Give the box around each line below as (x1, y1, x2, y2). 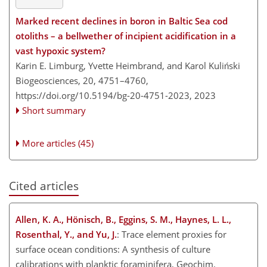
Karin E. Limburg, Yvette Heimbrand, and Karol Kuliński (15, 59, 240, 72)
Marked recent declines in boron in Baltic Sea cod (15, 14, 228, 27)
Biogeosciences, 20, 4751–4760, (15, 74, 148, 86)
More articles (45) (22, 136, 94, 149)
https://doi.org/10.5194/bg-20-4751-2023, (15, 89, 192, 101)
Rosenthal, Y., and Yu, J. (15, 228, 117, 240)
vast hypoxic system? (15, 44, 105, 57)
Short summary (22, 104, 86, 116)
